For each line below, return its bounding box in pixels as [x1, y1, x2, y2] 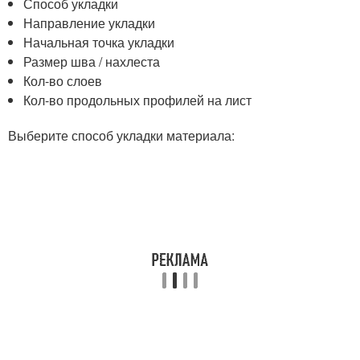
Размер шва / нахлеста [23, 52, 161, 72]
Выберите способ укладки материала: [8, 126, 235, 145]
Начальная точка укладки [23, 33, 175, 52]
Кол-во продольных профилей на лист [23, 91, 252, 110]
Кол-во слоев [23, 72, 103, 91]
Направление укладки [23, 14, 156, 33]
